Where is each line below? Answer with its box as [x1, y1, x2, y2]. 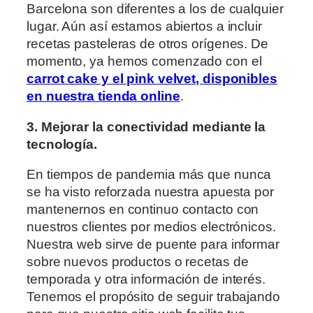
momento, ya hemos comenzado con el [27, 54, 262, 69]
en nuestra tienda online [27, 89, 180, 104]
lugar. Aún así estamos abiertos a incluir [27, 19, 262, 34]
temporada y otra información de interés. [27, 272, 265, 287]
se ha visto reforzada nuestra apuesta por [27, 184, 274, 200]
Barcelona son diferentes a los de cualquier [27, 1, 284, 17]
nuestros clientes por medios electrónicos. [27, 219, 276, 235]
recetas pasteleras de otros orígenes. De [27, 36, 268, 52]
